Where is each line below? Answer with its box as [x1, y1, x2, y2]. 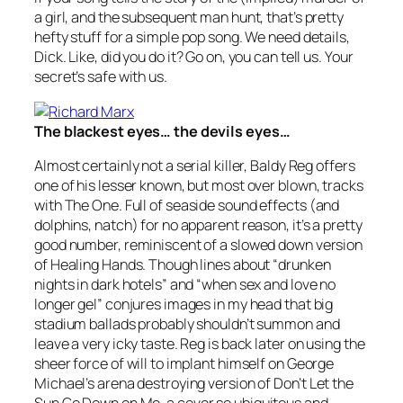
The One [64, 194, 119, 215]
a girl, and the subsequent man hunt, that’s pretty [34, 7, 344, 28]
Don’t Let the [273, 372, 354, 393]
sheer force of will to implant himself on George [34, 353, 335, 373]
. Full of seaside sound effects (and [118, 194, 340, 215]
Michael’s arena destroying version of [34, 372, 274, 393]
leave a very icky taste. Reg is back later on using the [34, 333, 365, 354]
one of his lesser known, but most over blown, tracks [34, 175, 363, 195]
